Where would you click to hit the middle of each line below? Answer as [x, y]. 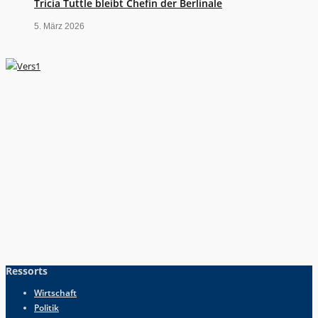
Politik [46, 307]
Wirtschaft [55, 292]
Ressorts [27, 270]
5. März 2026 [59, 27]
